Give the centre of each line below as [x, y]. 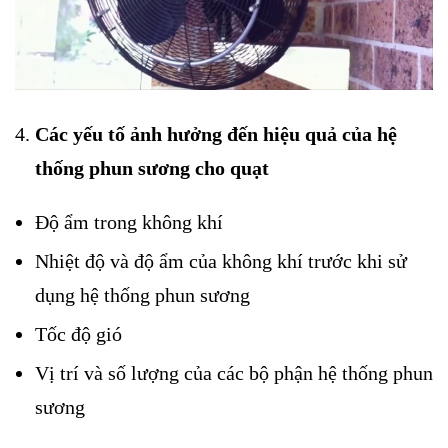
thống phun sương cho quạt [152, 167]
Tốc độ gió [78, 333]
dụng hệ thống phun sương [142, 294]
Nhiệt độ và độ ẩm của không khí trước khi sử [221, 260]
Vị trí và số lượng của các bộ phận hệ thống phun [234, 372]
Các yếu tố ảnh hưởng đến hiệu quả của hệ [216, 133]
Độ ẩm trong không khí [129, 221]
